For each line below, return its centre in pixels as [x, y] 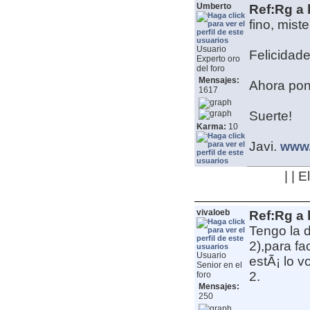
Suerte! [270, 116]
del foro [210, 69]
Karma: [211, 127]
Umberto [213, 7]
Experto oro [218, 59]
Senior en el [219, 265]
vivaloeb [213, 213]
